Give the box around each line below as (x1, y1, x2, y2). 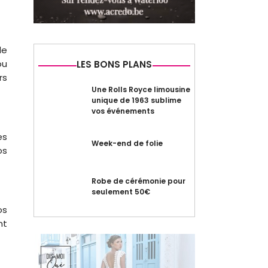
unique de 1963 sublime (91, 95, 181, 106)
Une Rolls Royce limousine (91, 84, 190, 95)
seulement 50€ (91, 187, 150, 197)
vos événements (91, 106, 154, 117)
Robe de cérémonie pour (91, 176, 185, 187)
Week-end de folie (91, 138, 163, 149)
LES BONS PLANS (77, 58, 152, 71)
